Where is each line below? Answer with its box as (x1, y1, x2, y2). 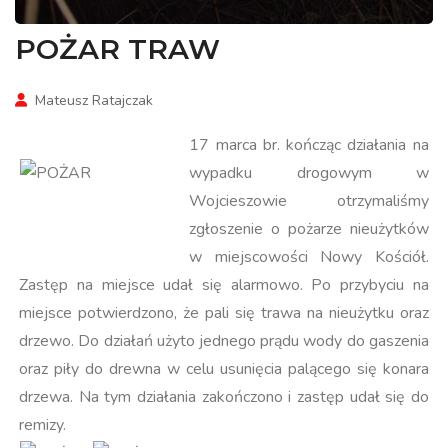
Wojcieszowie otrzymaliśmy (189, 190, 429, 213)
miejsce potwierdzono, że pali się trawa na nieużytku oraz (19, 302, 429, 325)
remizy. (19, 414, 67, 437)
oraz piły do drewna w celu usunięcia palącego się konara (19, 358, 429, 381)
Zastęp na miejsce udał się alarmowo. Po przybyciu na (19, 274, 429, 297)
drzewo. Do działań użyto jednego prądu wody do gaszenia (19, 330, 429, 353)
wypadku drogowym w (189, 162, 429, 185)
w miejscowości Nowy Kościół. (189, 246, 429, 269)
